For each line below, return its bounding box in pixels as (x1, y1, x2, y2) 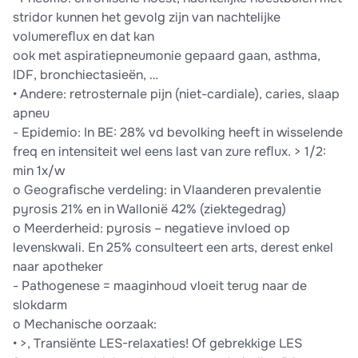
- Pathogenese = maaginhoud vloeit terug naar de (13, 277, 307, 295)
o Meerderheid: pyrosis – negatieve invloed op (13, 220, 290, 237)
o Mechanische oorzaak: (13, 316, 157, 333)
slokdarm (13, 296, 67, 314)
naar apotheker (13, 258, 103, 276)
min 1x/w (13, 162, 65, 180)
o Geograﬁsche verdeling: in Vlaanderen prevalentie (13, 181, 321, 199)
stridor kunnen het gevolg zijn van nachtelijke (13, 9, 280, 26)
